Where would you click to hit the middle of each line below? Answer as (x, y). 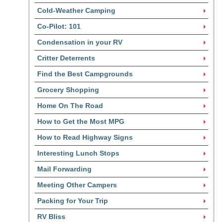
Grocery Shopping (68, 90)
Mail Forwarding (64, 169)
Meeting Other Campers (77, 185)
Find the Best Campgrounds (85, 74)
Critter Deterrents (66, 58)
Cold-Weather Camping (76, 10)
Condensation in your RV (80, 42)
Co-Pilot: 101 (59, 26)
